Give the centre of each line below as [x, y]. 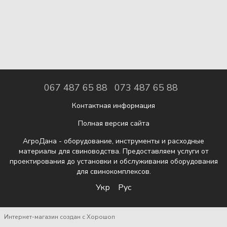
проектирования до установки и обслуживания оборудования [113, 162]
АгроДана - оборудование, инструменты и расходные [113, 141]
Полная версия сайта [113, 124]
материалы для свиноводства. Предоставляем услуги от [113, 152]
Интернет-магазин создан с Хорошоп [60, 217]
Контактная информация [113, 106]
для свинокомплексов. [113, 172]
